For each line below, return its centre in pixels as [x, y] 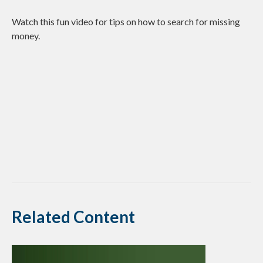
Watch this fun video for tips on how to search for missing [126, 22]
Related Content [73, 217]
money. [26, 36]
